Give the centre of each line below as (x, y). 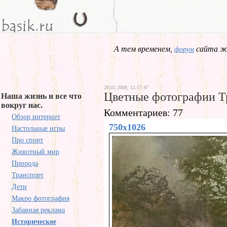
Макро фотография (41, 198)
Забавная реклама (38, 210)
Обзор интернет (36, 117)
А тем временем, (144, 49)
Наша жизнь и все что (41, 96)
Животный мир (35, 152)
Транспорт (28, 175)
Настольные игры (38, 128)
